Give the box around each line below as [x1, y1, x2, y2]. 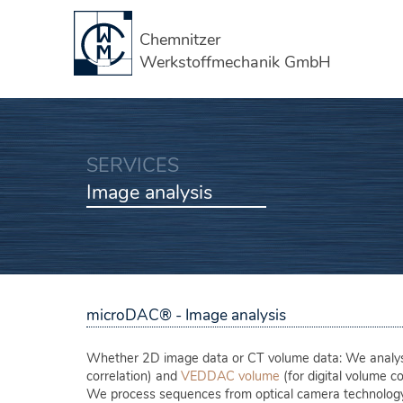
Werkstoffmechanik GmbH [139, 51, 331, 73]
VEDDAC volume [181, 367, 280, 385]
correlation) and [86, 367, 181, 385]
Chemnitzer [139, 29, 220, 50]
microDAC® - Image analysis [86, 305, 286, 326]
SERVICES [86, 152, 179, 179]
